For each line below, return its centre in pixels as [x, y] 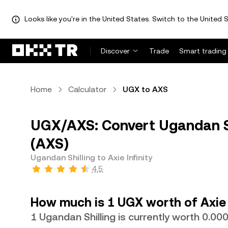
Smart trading [203, 51]
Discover [115, 51]
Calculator [87, 89]
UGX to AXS [145, 89]
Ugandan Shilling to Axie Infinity [91, 158]
